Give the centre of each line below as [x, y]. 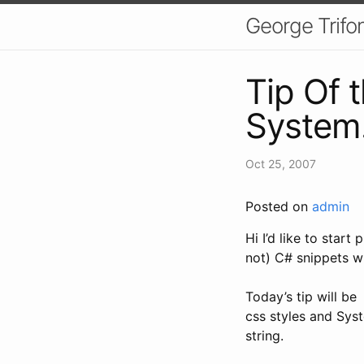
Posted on [279, 206]
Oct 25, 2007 [281, 163]
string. [264, 335]
